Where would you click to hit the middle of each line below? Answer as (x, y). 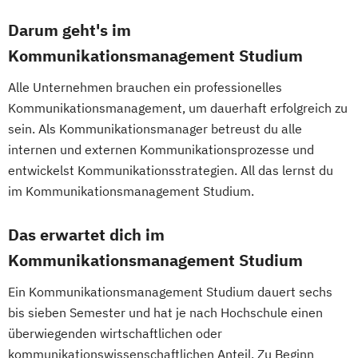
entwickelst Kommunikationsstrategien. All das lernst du (171, 171)
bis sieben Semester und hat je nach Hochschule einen (165, 313)
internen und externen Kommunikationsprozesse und (161, 150)
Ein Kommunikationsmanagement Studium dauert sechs (170, 292)
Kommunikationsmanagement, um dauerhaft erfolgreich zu (178, 108)
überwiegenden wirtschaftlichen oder (115, 334)
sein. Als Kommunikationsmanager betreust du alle (155, 129)
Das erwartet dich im (86, 235)
